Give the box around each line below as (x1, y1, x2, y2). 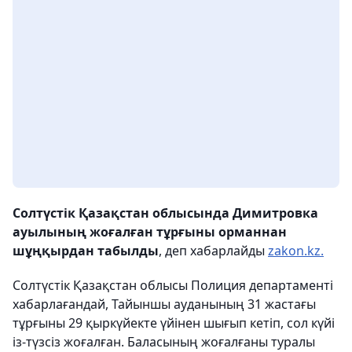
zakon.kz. (268, 242, 324, 260)
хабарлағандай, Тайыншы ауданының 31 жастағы (13, 295, 316, 313)
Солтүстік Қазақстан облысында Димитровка (13, 204, 318, 222)
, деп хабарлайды (159, 242, 268, 260)
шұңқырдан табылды (13, 242, 159, 260)
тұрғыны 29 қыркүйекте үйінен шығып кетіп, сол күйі (13, 314, 335, 332)
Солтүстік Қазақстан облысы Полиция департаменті (13, 277, 333, 295)
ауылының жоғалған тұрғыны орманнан (13, 223, 287, 241)
